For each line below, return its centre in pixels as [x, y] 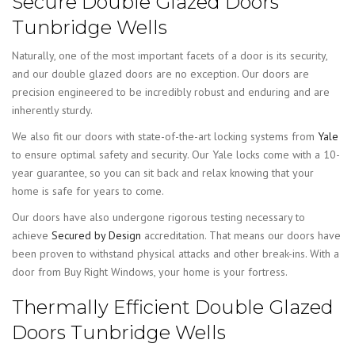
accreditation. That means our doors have [241, 236]
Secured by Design [96, 236]
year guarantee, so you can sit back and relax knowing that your [163, 173]
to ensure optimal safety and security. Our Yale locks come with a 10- [176, 155]
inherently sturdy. [52, 111]
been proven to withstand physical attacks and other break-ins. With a [176, 254]
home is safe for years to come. [88, 191]
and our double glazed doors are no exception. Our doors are [160, 74]
